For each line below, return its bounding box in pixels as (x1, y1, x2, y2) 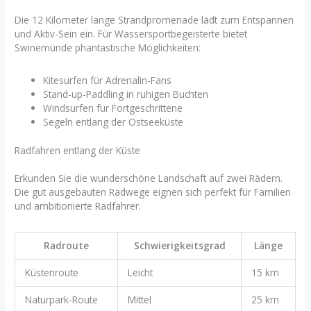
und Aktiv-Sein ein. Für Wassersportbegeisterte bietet (15, 26, 248, 40)
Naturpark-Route (24, 293, 98, 307)
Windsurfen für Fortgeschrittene (43, 101, 183, 115)
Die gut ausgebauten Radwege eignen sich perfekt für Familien (15, 185, 292, 199)
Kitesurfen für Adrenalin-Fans (43, 74, 172, 87)
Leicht (127, 266, 153, 280)
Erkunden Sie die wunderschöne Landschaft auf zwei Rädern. (15, 171, 283, 185)
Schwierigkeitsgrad (133, 239, 226, 253)
